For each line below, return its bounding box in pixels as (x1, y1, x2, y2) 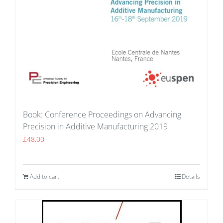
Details (182, 172, 200, 181)
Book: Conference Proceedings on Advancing (23, 109, 181, 120)
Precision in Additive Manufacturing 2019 (23, 120, 168, 132)
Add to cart (30, 172, 59, 181)
